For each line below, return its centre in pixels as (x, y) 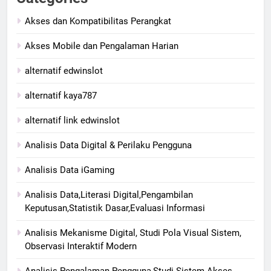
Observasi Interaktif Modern (81, 246)
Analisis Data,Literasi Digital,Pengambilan (109, 194)
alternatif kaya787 (61, 95)
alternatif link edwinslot (72, 120)
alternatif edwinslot (64, 70)
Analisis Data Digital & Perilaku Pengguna (108, 145)
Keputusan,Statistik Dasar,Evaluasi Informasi (115, 208)
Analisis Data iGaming (70, 170)
